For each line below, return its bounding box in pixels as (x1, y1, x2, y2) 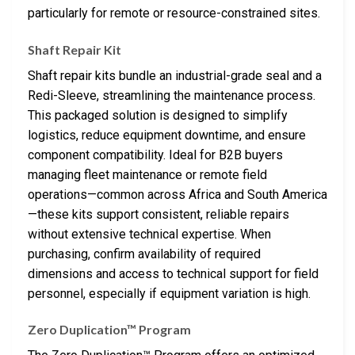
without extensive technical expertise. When (28, 226, 271, 242)
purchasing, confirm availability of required (28, 246, 261, 261)
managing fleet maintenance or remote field (28, 166, 267, 182)
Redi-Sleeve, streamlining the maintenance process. (28, 87, 315, 103)
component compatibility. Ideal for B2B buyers (28, 147, 283, 162)
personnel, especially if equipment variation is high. (28, 285, 311, 301)
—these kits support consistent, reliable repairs (28, 206, 289, 222)
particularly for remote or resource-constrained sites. (28, 5, 320, 21)
